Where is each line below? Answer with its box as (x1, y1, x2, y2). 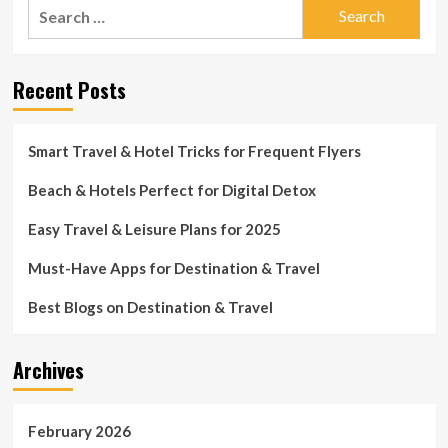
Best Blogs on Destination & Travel (27, 297, 273, 316)
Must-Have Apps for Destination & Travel (27, 258, 320, 277)
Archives (12, 354, 84, 385)
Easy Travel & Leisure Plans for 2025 (27, 219, 281, 238)
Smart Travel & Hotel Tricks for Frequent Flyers (27, 141, 361, 160)
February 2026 (27, 421, 131, 440)
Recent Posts (12, 74, 126, 105)
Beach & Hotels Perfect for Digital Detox (27, 180, 316, 199)
